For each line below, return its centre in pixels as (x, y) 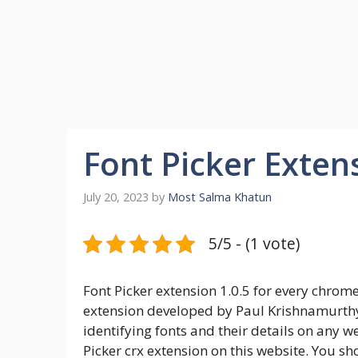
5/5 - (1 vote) (254, 244)
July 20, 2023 (116, 197)
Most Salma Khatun (220, 197)
